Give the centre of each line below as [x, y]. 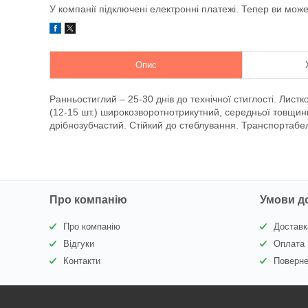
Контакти [82, 261]
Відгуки [79, 244]
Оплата [289, 244]
